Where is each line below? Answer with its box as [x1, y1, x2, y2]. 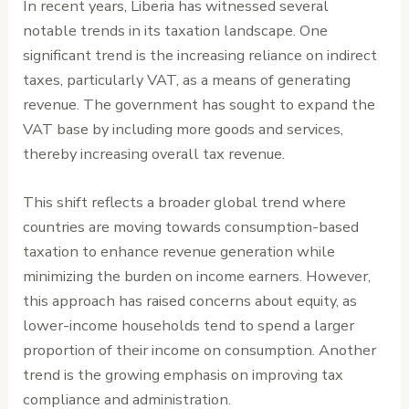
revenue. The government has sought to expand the [23, 93, 376, 115]
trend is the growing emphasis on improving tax [23, 364, 344, 386]
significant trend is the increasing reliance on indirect [23, 44, 378, 66]
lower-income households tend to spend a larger [23, 315, 355, 337]
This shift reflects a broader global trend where [23, 192, 347, 214]
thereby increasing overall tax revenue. [23, 142, 286, 164]
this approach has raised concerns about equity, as [23, 290, 358, 312]
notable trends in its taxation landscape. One [23, 19, 329, 41]
